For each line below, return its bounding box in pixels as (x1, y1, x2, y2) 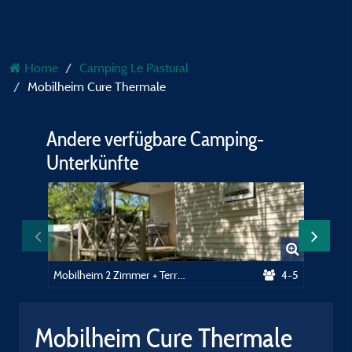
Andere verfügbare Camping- (46, 126, 264, 152)
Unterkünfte (46, 150, 138, 175)
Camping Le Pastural (79, 60, 189, 75)
